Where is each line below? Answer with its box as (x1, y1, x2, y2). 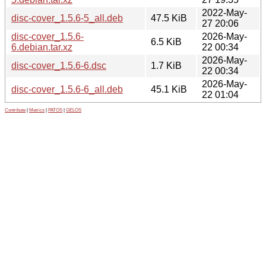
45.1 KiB (151, 84, 187, 94)
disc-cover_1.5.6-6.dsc (11, 60, 106, 71)
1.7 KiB (151, 60, 182, 71)
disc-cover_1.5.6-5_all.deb (11, 12, 123, 23)
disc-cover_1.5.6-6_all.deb (11, 84, 123, 94)
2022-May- (202, 7, 247, 18)
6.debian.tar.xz (11, 42, 72, 52)
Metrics (29, 107, 45, 113)
